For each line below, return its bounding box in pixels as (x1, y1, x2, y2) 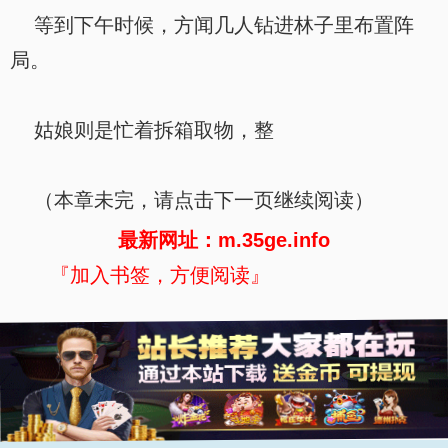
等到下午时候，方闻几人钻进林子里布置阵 (10, 14, 414, 36)
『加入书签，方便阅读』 (50, 264, 270, 286)
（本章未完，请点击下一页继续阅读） (10, 189, 374, 211)
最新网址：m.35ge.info (118, 229, 330, 251)
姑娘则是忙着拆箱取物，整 (10, 119, 274, 141)
